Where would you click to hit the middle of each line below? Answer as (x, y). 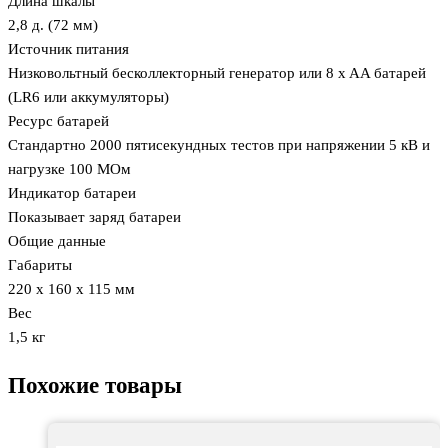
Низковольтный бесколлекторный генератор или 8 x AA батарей (217, 73)
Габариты (40, 265)
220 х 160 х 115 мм (71, 289)
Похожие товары (95, 385)
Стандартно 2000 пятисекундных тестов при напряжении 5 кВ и (219, 145)
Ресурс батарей (58, 121)
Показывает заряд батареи (94, 217)
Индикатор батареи (72, 193)
